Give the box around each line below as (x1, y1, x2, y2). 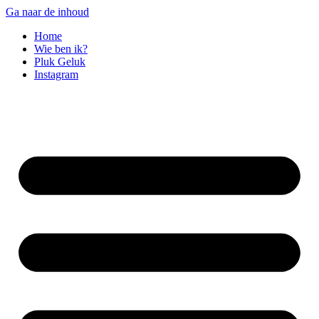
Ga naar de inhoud (6, 6, 89, 18)
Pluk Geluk (34, 56, 85, 68)
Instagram (34, 68, 78, 80)
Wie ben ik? (34, 43, 88, 55)
